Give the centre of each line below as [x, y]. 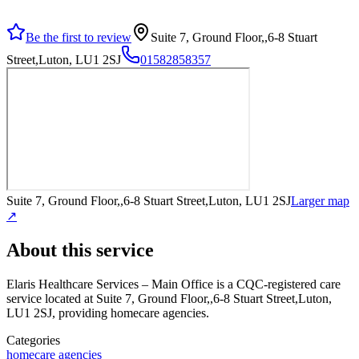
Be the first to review [79, 37]
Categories [33, 340]
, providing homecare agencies [129, 313]
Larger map [320, 200]
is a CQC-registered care [277, 284]
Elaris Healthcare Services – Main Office [110, 284]
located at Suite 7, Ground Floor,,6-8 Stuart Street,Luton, [187, 298]
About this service [80, 250]
